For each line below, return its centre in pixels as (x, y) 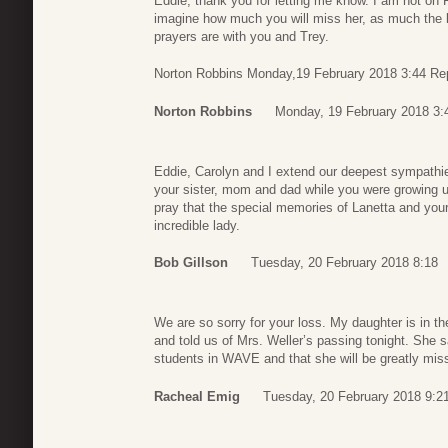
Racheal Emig (197, 396)
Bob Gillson (191, 263)
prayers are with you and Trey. (241, 36)
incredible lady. (197, 225)
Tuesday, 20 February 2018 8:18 (344, 263)
